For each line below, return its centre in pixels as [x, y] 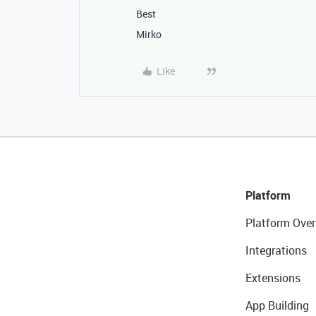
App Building [277, 305]
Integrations [276, 250]
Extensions [273, 278]
